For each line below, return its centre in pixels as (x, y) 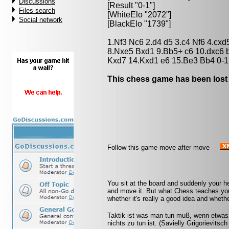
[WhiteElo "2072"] (139, 15)
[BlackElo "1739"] (139, 24)
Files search (37, 10)
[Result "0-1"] (131, 5)
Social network (41, 20)
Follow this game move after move (158, 147)
